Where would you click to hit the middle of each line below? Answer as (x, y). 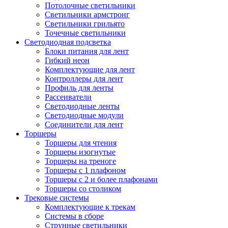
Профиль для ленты (79, 88)
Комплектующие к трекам (90, 207)
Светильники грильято (85, 23)
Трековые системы (57, 197)
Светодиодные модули (84, 115)
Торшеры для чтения (81, 142)
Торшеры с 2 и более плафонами (101, 179)
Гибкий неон (67, 60)
